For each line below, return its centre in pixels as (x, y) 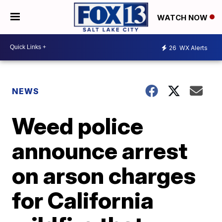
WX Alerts (193, 48)
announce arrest (100, 150)
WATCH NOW (183, 17)
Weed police (78, 126)
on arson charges (104, 175)
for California (83, 200)
